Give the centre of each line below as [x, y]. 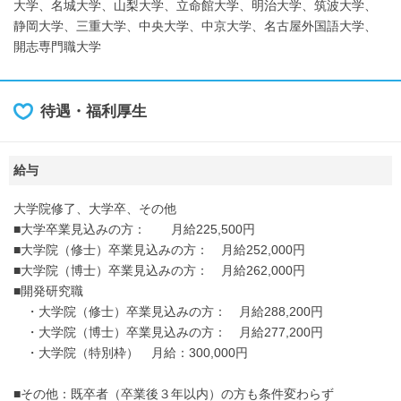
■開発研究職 [48, 291]
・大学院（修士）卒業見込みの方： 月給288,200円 [168, 311]
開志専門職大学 [57, 47]
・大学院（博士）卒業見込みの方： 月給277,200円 [168, 332]
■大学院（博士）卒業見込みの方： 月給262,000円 [159, 270]
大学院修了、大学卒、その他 [95, 209]
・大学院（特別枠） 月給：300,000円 [131, 353]
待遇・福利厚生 [94, 111]
